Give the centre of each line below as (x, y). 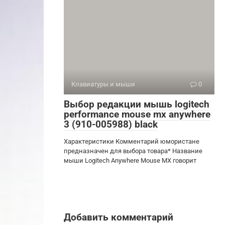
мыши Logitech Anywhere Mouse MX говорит (130, 160)
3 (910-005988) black (111, 124)
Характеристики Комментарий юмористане (132, 141)
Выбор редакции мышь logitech (137, 104)
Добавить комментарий (119, 217)
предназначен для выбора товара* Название (133, 151)
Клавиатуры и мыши (103, 84)
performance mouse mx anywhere (137, 114)
